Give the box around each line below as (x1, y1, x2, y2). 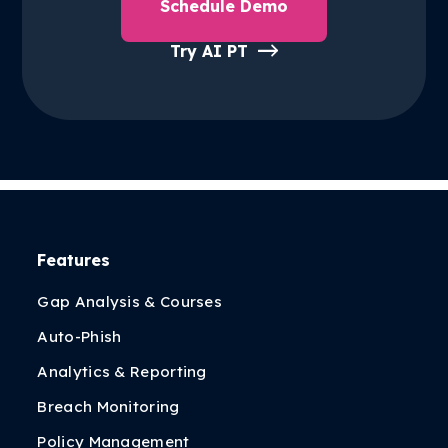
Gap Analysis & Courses (37, 292, 223, 311)
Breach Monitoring (37, 397, 180, 416)
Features (37, 250, 111, 270)
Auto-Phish (37, 327, 122, 346)
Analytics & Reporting (37, 362, 207, 381)
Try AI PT (170, 41, 248, 62)
